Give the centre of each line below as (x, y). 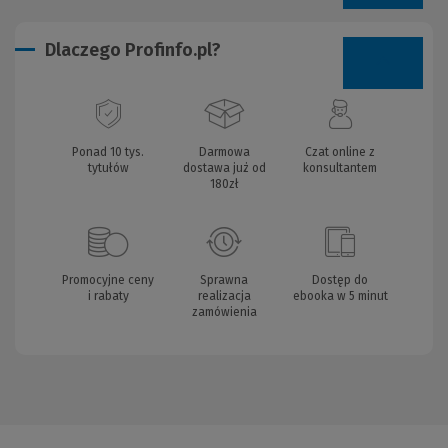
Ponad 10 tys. (108, 151)
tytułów (108, 167)
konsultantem (340, 167)
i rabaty (108, 295)
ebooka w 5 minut (340, 295)
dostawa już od (224, 167)
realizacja (224, 295)
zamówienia (224, 311)
